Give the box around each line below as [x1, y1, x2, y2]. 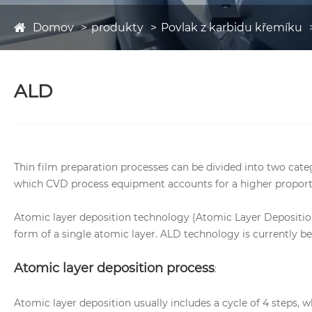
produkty [91, 21, 143, 34]
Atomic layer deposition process [14, 260, 214, 276]
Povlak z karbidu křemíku [161, 21, 302, 34]
